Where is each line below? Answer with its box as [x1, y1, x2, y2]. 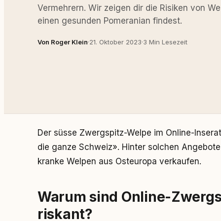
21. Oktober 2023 [89, 37, 142, 46]
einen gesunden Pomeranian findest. [37, 15, 182, 26]
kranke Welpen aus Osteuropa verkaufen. [37, 156, 201, 166]
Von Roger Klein [37, 37, 88, 46]
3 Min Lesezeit [143, 37, 187, 46]
